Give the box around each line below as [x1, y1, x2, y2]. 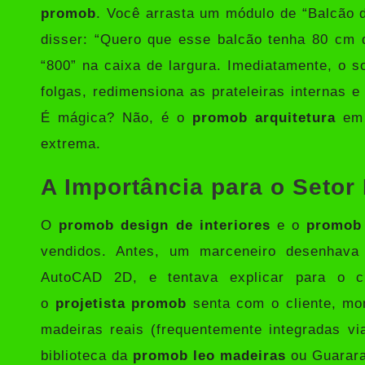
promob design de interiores [59, 217, 270, 233]
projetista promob [55, 295, 187, 311]
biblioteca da [41, 347, 134, 363]
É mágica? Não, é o [41, 109, 192, 125]
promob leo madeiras [133, 347, 287, 363]
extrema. [41, 135, 101, 152]
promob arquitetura [191, 109, 336, 125]
